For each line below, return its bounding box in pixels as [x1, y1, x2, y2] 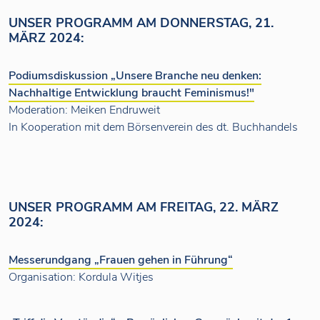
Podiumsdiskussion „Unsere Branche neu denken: [9, 68, 261, 84]
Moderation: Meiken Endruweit [9, 102, 160, 118]
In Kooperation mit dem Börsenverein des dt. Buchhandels [9, 119, 298, 135]
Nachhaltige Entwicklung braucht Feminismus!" [9, 85, 254, 101]
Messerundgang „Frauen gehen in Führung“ [9, 252, 233, 268]
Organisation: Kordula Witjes [9, 269, 154, 285]
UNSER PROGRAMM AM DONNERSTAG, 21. [9, 14, 274, 31]
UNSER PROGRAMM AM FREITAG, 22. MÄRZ [9, 199, 279, 216]
